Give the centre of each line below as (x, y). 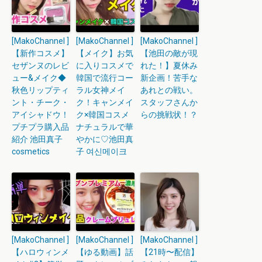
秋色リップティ (40, 90)
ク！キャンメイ (105, 103)
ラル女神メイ (101, 90)
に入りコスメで (105, 66)
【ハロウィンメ (40, 252)
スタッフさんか (169, 103)
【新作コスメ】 (40, 54)
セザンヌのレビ (40, 66)
